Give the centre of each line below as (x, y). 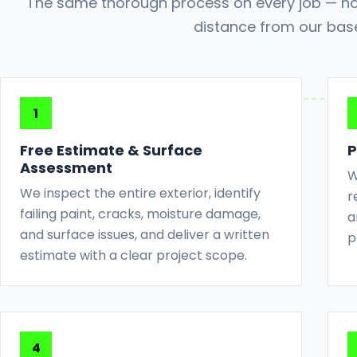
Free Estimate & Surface (111, 150)
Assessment (66, 168)
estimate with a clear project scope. (133, 255)
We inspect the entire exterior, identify (140, 193)
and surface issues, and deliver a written (145, 235)
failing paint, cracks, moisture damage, (140, 214)
